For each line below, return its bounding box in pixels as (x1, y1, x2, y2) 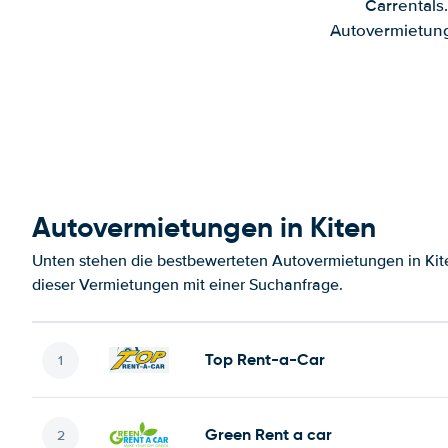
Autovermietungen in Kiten (32, 210, 376, 245)
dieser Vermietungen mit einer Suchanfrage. (32, 275, 343, 295)
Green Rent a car (205, 424, 332, 445)
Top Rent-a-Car (205, 349, 325, 370)
